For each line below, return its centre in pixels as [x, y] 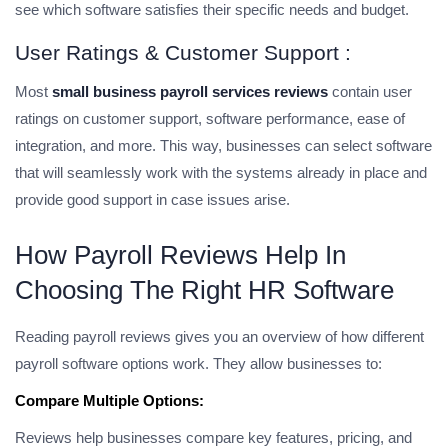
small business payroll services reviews [190, 92]
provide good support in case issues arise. [152, 200]
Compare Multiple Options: [111, 401]
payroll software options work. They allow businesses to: [198, 364]
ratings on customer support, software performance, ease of [210, 119]
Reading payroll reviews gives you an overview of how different [219, 337]
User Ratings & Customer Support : [183, 53]
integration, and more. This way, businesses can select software [223, 146]
